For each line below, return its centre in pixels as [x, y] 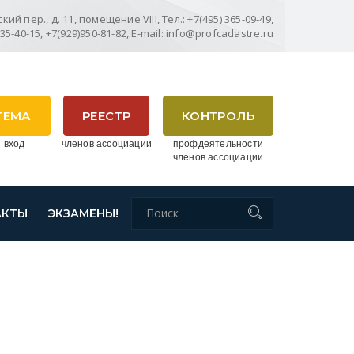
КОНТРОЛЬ [218, 116]
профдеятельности [218, 143]
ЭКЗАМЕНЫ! [83, 213]
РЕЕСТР [107, 116]
